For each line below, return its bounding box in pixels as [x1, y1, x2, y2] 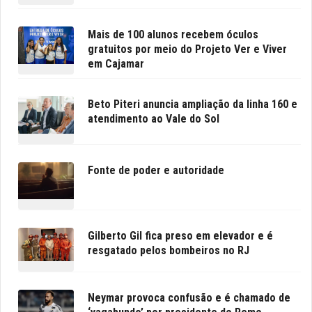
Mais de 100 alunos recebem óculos [88, 28, 258, 42]
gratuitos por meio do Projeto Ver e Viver [88, 42, 287, 56]
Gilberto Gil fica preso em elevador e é [88, 229, 273, 242]
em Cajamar [88, 57, 144, 71]
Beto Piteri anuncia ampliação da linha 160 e [88, 97, 297, 111]
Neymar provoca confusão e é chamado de [88, 291, 290, 304]
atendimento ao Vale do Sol [88, 112, 219, 126]
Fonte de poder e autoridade [88, 163, 224, 177]
